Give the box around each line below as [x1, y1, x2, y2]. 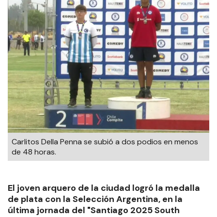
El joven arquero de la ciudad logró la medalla [8, 182, 200, 194]
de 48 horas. [12, 147, 56, 157]
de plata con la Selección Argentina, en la [8, 193, 183, 205]
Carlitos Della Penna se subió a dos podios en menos [12, 137, 198, 147]
